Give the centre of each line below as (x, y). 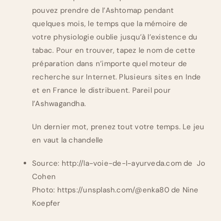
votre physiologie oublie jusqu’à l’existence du (115, 37)
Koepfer (46, 203)
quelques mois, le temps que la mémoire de (110, 24)
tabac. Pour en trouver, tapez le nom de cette (114, 51)
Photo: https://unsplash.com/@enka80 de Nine (115, 190)
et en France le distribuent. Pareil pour (102, 91)
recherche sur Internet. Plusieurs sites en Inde (117, 77)
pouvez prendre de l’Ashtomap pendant (103, 11)
